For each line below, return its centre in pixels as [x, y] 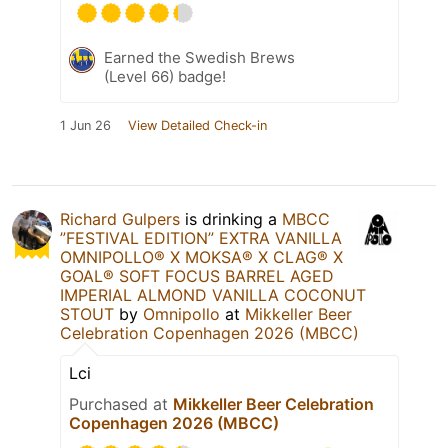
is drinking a [231, 218]
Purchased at [121, 403]
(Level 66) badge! [165, 76]
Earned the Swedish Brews [199, 57]
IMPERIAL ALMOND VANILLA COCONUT [213, 294]
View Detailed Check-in [197, 125]
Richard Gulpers [120, 218]
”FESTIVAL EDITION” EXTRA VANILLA [201, 237]
